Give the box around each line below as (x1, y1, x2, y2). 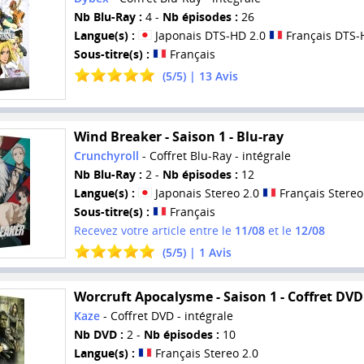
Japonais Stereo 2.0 (151, 184, 262, 201)
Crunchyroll (73, 147, 139, 163)
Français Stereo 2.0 (151, 344, 258, 361)
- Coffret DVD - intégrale (99, 307, 233, 323)
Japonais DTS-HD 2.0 (151, 27, 269, 43)
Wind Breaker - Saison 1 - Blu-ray (73, 127, 284, 145)
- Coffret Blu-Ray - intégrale (138, 147, 291, 163)
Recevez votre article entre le (73, 222, 235, 238)
